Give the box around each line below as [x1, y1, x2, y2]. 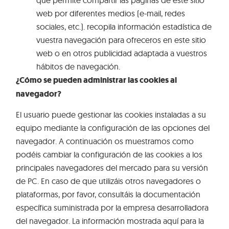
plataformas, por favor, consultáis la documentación [16, 189, 201, 200]
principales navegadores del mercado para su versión [16, 163, 209, 173]
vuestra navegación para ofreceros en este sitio [36, 34, 207, 45]
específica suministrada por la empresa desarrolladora [16, 202, 209, 213]
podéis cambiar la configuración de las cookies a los [16, 149, 203, 160]
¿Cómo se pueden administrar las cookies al [16, 74, 177, 85]
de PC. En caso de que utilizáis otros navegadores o [16, 176, 201, 187]
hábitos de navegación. [36, 61, 121, 72]
